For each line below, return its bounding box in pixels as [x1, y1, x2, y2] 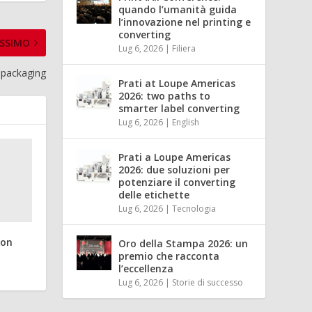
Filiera [172, 42, 196, 54]
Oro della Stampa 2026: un [118, 236, 249, 250]
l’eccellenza [118, 261, 174, 275]
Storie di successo [172, 276, 244, 288]
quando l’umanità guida [118, 2, 237, 16]
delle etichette [118, 187, 190, 201]
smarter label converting [118, 101, 240, 115]
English [172, 116, 200, 128]
